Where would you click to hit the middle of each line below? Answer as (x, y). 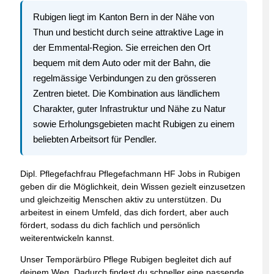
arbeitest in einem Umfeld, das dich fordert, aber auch (124, 213)
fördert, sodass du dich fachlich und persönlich (110, 225)
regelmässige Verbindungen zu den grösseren (124, 78)
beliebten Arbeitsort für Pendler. (95, 139)
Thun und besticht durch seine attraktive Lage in (128, 32)
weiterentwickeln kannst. (67, 238)
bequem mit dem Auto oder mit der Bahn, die (122, 63)
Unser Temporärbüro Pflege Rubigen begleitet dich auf (126, 260)
